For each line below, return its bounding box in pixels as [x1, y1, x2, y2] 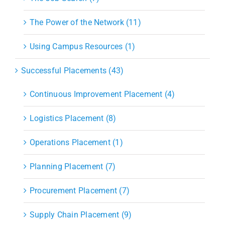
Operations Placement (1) [29, 137, 123, 147]
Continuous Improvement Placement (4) [29, 89, 175, 99]
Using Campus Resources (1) [29, 41, 136, 51]
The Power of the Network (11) [29, 17, 141, 27]
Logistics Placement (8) [29, 113, 117, 123]
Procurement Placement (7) [29, 185, 130, 195]
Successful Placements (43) [21, 65, 124, 75]
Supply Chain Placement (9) [29, 209, 132, 219]
